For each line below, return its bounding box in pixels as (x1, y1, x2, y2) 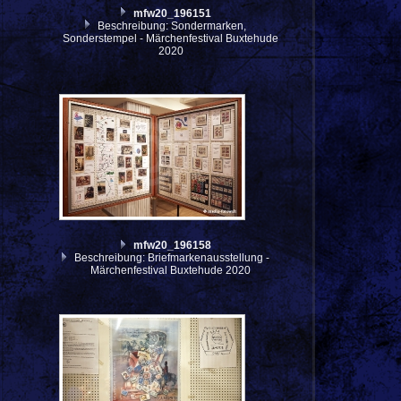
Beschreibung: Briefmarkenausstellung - (72, 252, 270, 265)
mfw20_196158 (132, 239, 211, 252)
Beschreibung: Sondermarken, (95, 19, 247, 32)
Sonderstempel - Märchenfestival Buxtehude (63, 31, 279, 45)
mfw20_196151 (132, 6, 211, 20)
